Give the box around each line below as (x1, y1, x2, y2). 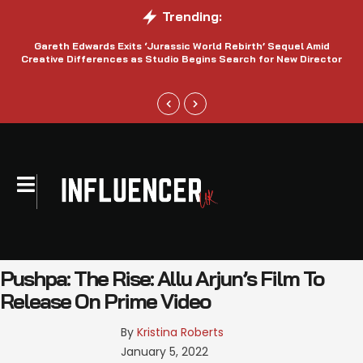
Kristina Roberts (137, 324, 224, 340)
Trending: (161, 8, 222, 24)
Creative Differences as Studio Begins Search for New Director (21, 53, 342, 65)
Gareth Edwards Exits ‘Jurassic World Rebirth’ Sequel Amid (33, 40, 330, 52)
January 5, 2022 (121, 344, 209, 360)
